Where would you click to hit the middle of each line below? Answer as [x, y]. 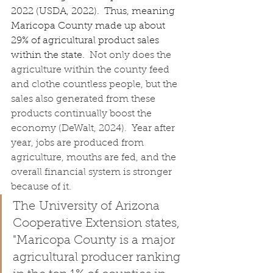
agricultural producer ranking [98, 257]
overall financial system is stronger [93, 172]
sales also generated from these [84, 99]
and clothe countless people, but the [95, 84]
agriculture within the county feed [91, 70]
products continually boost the [83, 114]
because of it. [41, 187]
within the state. [50, 55]
